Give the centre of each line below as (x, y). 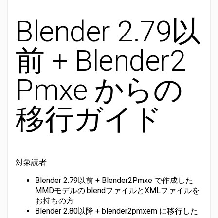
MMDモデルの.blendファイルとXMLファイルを (117, 191)
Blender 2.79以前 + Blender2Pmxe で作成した (114, 181)
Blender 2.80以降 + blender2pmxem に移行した (117, 211)
